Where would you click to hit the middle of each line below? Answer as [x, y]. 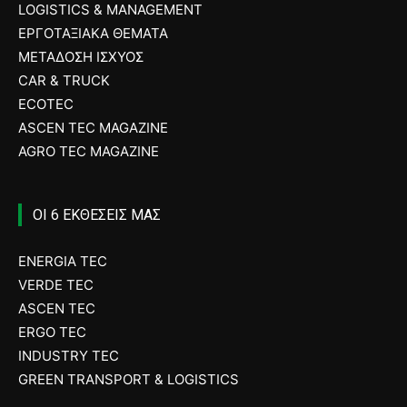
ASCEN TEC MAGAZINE [93, 128]
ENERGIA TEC [63, 261]
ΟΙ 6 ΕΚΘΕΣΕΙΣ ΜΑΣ [97, 215]
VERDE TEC [56, 285]
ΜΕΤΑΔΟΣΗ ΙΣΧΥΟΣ [81, 57]
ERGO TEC [52, 332]
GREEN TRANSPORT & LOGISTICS [129, 379]
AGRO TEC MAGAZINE [89, 151]
